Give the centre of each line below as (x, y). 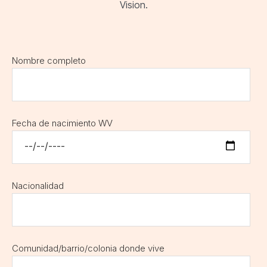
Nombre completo (49, 61)
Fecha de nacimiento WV (62, 123)
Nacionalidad (38, 186)
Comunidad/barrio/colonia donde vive (88, 249)
